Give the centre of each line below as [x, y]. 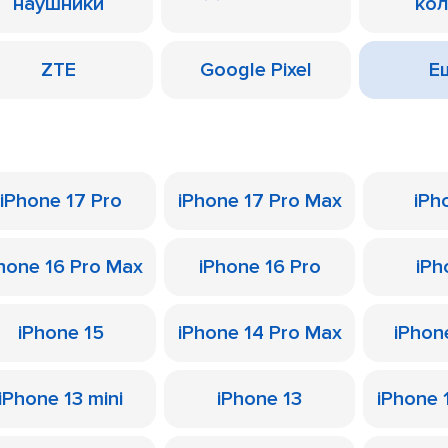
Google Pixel [256, 70]
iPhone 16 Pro [259, 267]
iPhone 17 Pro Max [259, 201]
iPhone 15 [60, 333]
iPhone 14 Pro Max [259, 333]
